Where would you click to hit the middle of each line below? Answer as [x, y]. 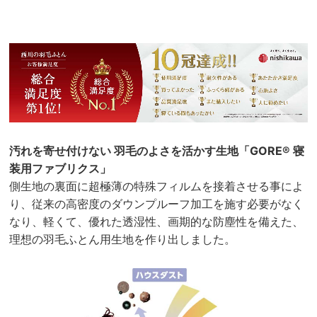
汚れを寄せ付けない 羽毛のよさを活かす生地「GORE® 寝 [157, 150]
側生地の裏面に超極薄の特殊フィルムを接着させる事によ [157, 186]
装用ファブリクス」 [60, 168]
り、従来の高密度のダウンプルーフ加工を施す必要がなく [157, 203]
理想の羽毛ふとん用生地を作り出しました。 [123, 239]
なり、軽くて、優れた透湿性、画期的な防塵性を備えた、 [157, 221]
